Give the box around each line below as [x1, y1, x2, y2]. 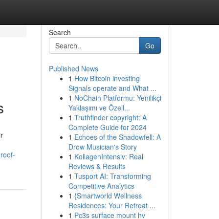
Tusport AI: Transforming [74, 171, 151, 181]
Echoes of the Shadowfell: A [74, 132, 161, 142]
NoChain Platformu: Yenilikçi [74, 93, 161, 103]
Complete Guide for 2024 [68, 122, 147, 132]
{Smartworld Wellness [74, 191, 142, 200]
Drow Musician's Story [68, 142, 137, 152]
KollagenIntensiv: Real [74, 152, 143, 161]
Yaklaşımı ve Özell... [68, 103, 130, 112]
